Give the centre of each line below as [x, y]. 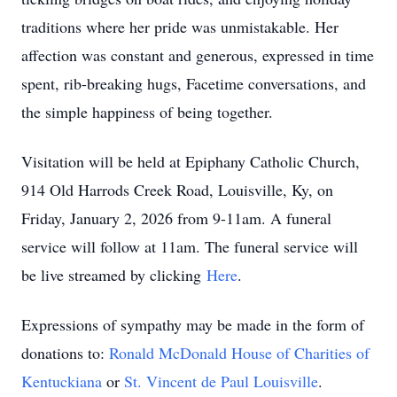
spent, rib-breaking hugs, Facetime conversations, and [194, 83]
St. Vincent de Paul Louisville [221, 381]
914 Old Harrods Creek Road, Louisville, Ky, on [177, 190]
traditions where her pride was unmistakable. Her [180, 27]
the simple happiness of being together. [147, 112]
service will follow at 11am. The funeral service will [190, 246]
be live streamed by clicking [114, 275]
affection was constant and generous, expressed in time [198, 55]
